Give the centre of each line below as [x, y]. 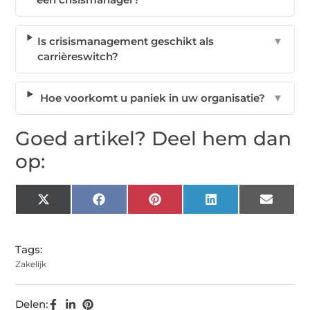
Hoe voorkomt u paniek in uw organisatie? [152, 98]
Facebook [129, 204]
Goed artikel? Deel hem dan [154, 139]
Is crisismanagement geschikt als [126, 42]
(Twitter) [70, 215]
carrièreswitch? [78, 57]
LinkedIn [239, 204]
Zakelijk [31, 264]
